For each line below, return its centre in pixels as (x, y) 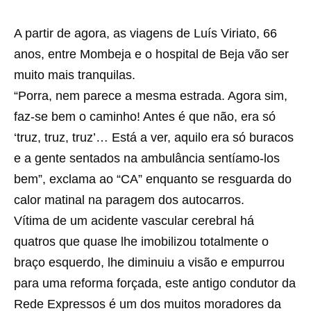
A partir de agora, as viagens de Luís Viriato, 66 (145, 33)
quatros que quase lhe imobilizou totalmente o (141, 242)
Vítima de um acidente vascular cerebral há (134, 221)
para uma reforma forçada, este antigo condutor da (155, 283)
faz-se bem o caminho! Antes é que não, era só (145, 117)
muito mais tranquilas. (75, 75)
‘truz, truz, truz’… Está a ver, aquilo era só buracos (154, 137)
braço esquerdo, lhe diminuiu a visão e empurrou (149, 262)
